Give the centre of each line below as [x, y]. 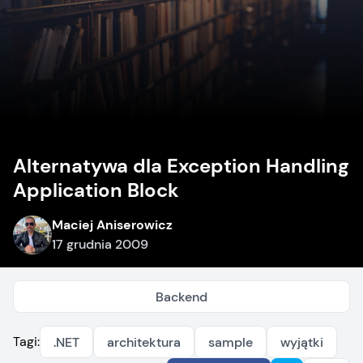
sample [231, 342]
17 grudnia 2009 [100, 244]
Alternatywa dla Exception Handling [181, 166]
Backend [181, 297]
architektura [144, 342]
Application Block [96, 190]
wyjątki [302, 342]
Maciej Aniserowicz [112, 225]
